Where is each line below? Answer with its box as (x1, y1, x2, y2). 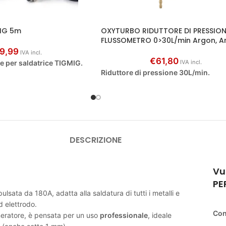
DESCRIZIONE (70, 134, 122, 146)
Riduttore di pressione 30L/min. (100, 68, 210, 77)
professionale (100, 210, 148, 219)
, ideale (148, 210, 172, 219)
